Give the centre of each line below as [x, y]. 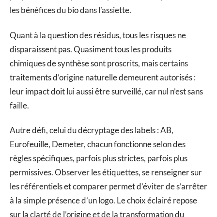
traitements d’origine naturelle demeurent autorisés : [103, 77]
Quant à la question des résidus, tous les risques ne [98, 35]
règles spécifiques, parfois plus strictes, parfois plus [99, 158]
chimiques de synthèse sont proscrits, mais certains [99, 63]
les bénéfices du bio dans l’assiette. [70, 10]
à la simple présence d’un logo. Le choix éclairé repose [103, 201]
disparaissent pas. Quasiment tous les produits [91, 49]
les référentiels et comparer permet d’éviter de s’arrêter [108, 186]
